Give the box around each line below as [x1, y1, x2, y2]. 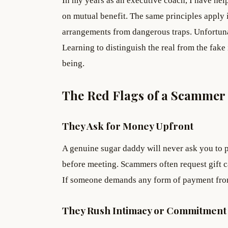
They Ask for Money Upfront [62, 119, 193, 133]
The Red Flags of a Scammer [62, 87, 225, 104]
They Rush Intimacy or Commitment [62, 203, 226, 217]
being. [62, 59, 84, 69]
